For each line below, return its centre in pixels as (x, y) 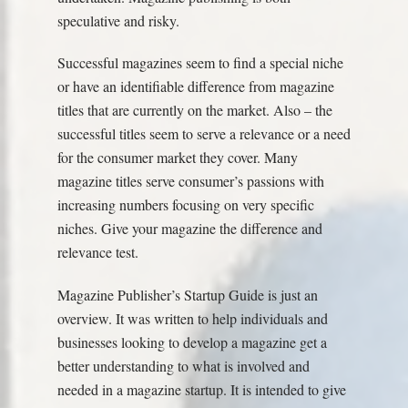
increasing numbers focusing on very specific (185, 205)
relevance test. (97, 252)
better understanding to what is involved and (183, 366)
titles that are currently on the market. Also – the (194, 110)
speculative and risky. (118, 20)
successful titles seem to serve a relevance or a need (204, 134)
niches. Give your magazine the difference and (189, 229)
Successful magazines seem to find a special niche (200, 63)
